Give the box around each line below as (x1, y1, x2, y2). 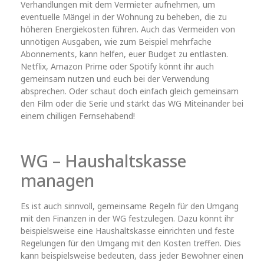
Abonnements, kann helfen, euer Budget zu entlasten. (21, 48, 228, 60)
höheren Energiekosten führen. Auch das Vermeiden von (21, 24, 235, 35)
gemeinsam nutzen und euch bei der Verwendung (21, 73, 209, 85)
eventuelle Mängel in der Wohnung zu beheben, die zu (21, 11, 227, 23)
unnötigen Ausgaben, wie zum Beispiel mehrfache (21, 36, 212, 48)
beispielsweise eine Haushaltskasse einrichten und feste (21, 225, 235, 237)
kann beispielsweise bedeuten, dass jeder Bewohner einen (21, 250, 243, 262)
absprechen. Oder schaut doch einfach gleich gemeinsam (21, 85, 239, 97)
